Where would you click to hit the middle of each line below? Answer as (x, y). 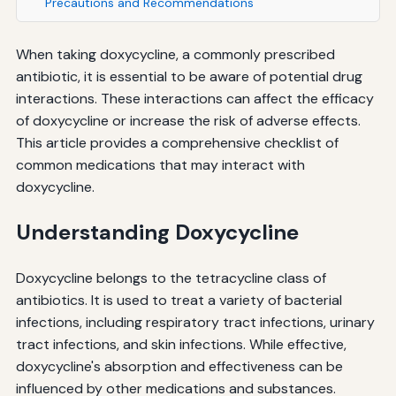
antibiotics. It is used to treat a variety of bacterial (179, 300)
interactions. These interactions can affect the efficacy (194, 98)
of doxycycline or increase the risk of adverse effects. (188, 120)
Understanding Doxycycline (157, 232)
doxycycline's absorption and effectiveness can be (179, 366)
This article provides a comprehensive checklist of (177, 142)
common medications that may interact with (160, 164)
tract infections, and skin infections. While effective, (181, 344)
